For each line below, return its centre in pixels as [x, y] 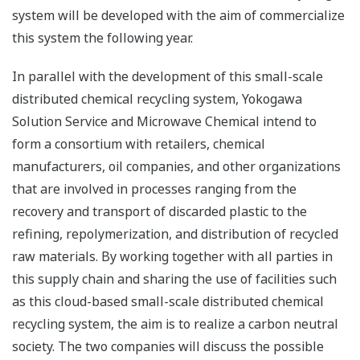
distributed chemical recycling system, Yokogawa [157, 99]
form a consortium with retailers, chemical [139, 144]
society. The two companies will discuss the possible [168, 347]
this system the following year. [102, 38]
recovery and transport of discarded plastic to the [160, 212]
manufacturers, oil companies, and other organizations [176, 167]
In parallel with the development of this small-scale [168, 77]
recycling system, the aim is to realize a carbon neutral [175, 324]
